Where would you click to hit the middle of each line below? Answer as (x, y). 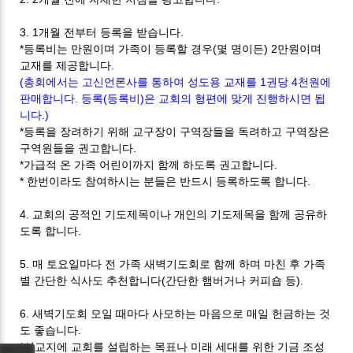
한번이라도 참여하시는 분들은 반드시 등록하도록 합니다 (167, 181)
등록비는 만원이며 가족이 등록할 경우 (119, 48)
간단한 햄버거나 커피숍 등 (231, 280)
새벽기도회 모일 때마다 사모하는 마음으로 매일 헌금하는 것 (182, 313)
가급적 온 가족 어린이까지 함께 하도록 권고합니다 (149, 164)
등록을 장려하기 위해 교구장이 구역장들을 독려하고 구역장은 (177, 131)
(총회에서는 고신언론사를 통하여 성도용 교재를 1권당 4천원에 (176, 82)
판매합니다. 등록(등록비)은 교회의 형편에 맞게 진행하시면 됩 (173, 98)
